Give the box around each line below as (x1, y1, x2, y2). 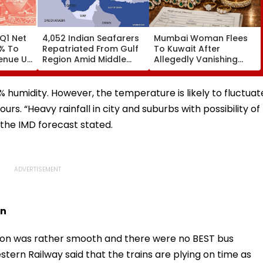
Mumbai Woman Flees (154, 32, 248, 44)
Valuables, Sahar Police (154, 74, 254, 86)
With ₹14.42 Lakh (154, 63, 218, 76)
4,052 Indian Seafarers (42, 32, 139, 44)
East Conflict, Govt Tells (42, 63, 144, 76)
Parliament (42, 74, 89, 86)
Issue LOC (154, 85, 195, 97)
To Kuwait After (154, 42, 220, 55)
